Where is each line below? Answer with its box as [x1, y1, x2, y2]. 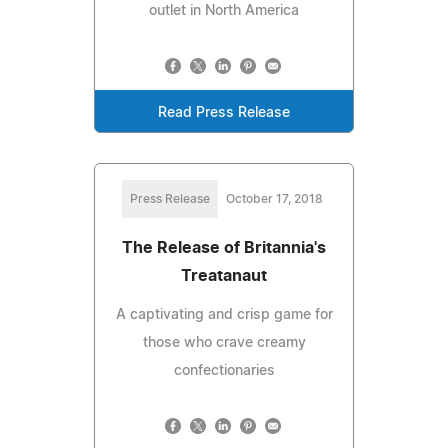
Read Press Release [158, 105, 290, 120]
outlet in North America [149, 3, 299, 18]
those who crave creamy [142, 335, 306, 350]
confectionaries [173, 363, 275, 378]
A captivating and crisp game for [115, 307, 333, 322]
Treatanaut [181, 267, 267, 284]
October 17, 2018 [225, 192, 323, 205]
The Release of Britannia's [122, 239, 326, 256]
